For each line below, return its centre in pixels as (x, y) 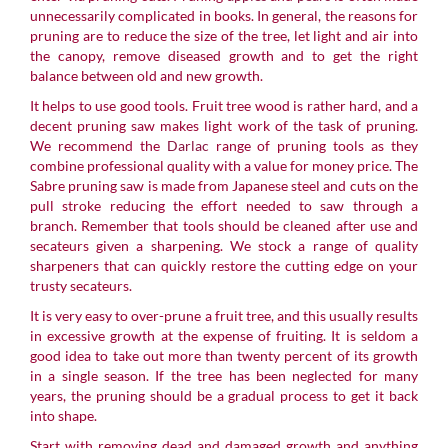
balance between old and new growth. (146, 75)
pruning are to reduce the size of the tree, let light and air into (224, 35)
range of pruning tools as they (313, 145)
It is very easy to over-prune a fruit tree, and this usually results (224, 315)
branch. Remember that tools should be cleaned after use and (224, 225)
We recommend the (95, 145)
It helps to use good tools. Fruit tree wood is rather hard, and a (224, 105)
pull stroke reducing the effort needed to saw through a (224, 205)
